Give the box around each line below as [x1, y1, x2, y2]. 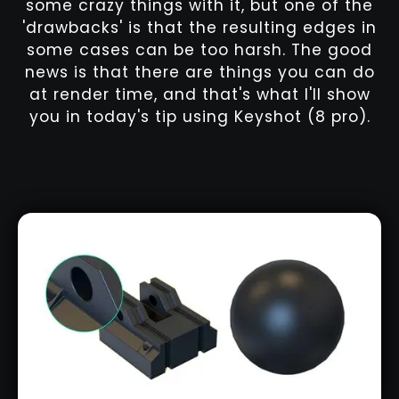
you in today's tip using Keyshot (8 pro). [28, 106, 370, 128]
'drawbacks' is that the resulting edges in [22, 17, 377, 39]
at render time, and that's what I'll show [28, 84, 370, 106]
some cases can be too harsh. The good [27, 39, 372, 61]
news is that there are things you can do [24, 61, 375, 84]
